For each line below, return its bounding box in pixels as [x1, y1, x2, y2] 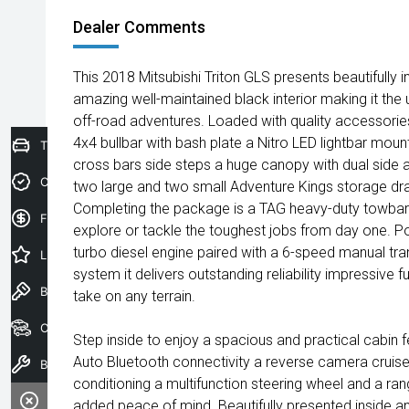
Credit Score [40, 173, 111, 189]
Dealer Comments [73, 17, 205, 37]
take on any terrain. [73, 288, 195, 305]
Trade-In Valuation [40, 137, 143, 152]
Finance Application [40, 210, 152, 225]
